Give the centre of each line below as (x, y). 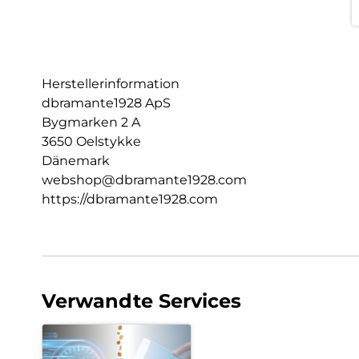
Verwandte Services (141, 301)
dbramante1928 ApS (106, 103)
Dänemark (76, 161)
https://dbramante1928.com (130, 200)
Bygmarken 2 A (91, 123)
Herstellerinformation (111, 84)
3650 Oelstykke (91, 142)
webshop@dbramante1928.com (144, 180)
